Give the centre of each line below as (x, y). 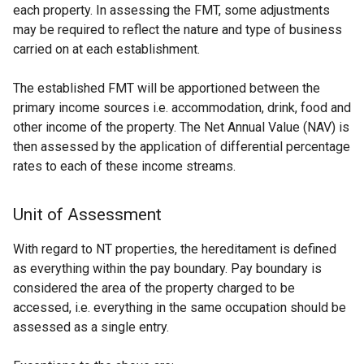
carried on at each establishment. (106, 49)
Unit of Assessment (87, 214)
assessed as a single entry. (91, 327)
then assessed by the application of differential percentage (182, 147)
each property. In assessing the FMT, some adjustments (171, 10)
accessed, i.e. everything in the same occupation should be (180, 308)
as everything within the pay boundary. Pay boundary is (167, 269)
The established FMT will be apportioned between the (167, 88)
